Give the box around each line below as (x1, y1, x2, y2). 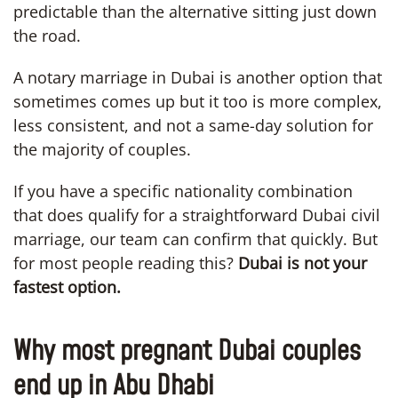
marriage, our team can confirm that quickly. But (13, 227, 378, 250)
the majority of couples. (13, 138, 191, 160)
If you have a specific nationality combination (13, 179, 353, 202)
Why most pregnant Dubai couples (13, 332, 361, 370)
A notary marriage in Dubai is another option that (13, 66, 382, 88)
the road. (13, 24, 81, 46)
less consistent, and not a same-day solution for (13, 114, 373, 136)
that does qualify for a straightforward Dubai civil (13, 203, 380, 226)
